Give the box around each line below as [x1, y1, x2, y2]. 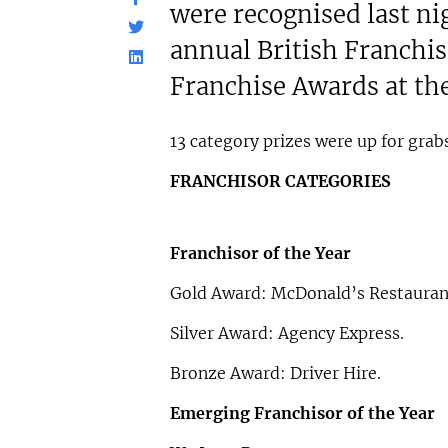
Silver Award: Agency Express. [169, 323, 404, 344]
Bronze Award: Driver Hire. [169, 363, 381, 384]
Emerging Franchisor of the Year [169, 403, 435, 424]
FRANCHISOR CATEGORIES [169, 171, 391, 192]
